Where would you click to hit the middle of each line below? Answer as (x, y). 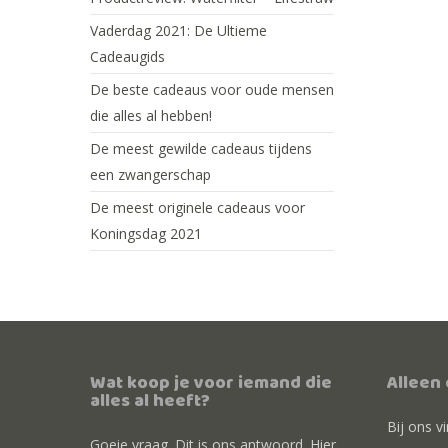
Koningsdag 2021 (146, 233)
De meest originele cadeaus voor (197, 207)
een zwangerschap (150, 174)
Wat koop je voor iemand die (211, 384)
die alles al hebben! (151, 115)
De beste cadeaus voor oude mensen (212, 89)
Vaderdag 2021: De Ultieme (178, 30)
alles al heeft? (150, 402)
